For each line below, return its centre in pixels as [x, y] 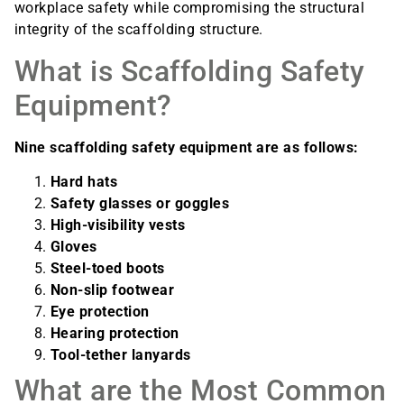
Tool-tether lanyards [121, 355]
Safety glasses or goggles [140, 204]
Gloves [74, 247]
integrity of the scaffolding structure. [141, 30]
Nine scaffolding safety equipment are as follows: [187, 147]
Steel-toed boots [108, 269]
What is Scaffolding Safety [190, 71]
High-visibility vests [118, 225]
